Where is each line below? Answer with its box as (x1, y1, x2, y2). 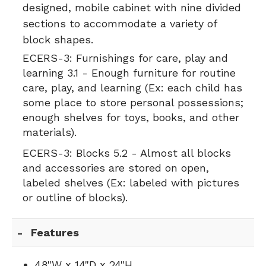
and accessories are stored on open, (23, 161, 209, 174)
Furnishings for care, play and (72, 52, 228, 64)
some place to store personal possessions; (23, 96, 243, 109)
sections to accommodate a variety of (23, 17, 217, 30)
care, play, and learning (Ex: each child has (23, 81, 242, 94)
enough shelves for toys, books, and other (23, 111, 239, 123)
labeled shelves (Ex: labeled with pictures (23, 176, 239, 189)
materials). (23, 126, 77, 138)
